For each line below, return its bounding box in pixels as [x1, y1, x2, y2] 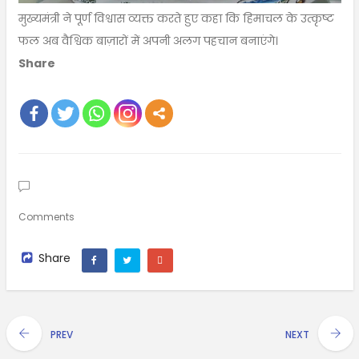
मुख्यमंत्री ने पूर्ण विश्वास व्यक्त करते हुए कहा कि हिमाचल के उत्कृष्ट [18, 10, 334, 26]
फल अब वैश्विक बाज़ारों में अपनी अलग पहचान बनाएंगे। [18, 32, 278, 49]
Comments [18, 209, 75, 224]
